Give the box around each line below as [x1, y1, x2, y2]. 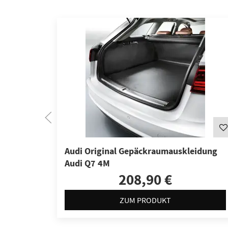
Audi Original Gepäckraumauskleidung [65, 146, 217, 157]
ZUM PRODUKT [119, 194, 171, 205]
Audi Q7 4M [65, 158, 110, 169]
